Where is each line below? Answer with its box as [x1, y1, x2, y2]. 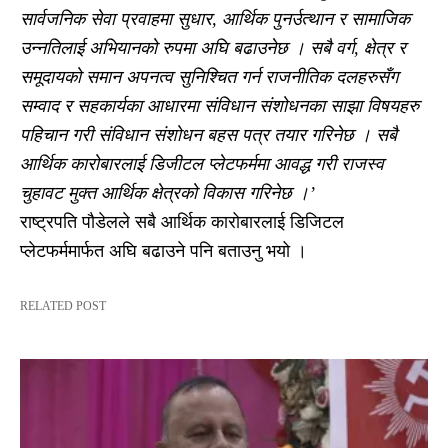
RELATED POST [20, 298, 106, 313]
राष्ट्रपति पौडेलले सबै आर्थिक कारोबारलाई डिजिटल [20, 211, 344, 232]
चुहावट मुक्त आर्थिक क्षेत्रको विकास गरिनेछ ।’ [20, 182, 315, 203]
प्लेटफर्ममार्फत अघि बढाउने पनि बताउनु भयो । [20, 240, 307, 261]
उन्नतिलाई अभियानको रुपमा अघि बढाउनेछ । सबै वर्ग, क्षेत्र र [20, 37, 406, 58]
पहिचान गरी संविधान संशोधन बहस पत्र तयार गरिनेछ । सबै [20, 124, 397, 145]
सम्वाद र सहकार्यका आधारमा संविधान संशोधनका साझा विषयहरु [20, 95, 419, 116]
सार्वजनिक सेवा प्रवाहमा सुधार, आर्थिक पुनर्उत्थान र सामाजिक [20, 8, 410, 29]
